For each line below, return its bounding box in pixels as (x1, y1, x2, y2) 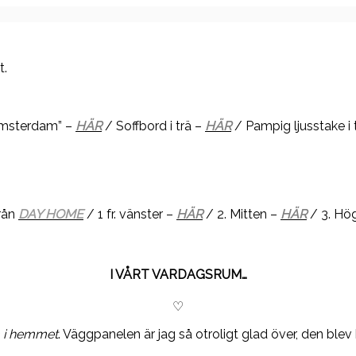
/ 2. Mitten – (203, 207, 281, 222)
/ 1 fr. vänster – (83, 207, 176, 222)
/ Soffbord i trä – (102, 118, 205, 134)
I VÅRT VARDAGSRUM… (109, 266, 247, 282)
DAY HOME (18, 207, 83, 222)
